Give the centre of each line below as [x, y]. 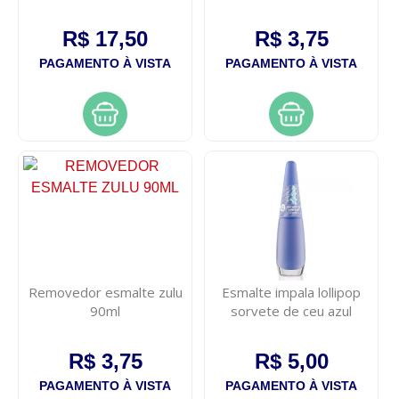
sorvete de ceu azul [292, 311]
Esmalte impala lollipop [292, 293]
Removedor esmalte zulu [105, 293]
